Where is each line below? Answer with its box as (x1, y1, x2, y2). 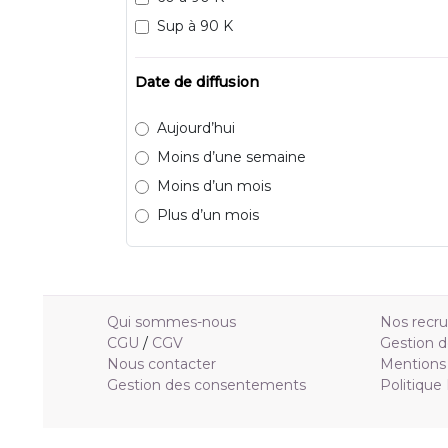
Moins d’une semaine (157, 148, 306, 167)
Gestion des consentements (107, 376, 306, 395)
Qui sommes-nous (107, 313, 236, 332)
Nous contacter (107, 355, 216, 374)
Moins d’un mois (157, 177, 271, 196)
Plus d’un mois (157, 206, 259, 225)
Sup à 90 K (157, 17, 233, 36)
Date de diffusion (135, 73, 259, 92)
